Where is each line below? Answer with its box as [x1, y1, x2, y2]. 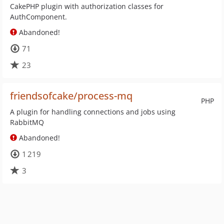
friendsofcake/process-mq [10, 89, 132, 102]
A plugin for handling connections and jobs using [10, 107, 175, 116]
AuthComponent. [10, 12, 67, 21]
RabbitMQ [10, 117, 44, 127]
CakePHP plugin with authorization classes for [10, 1, 163, 11]
